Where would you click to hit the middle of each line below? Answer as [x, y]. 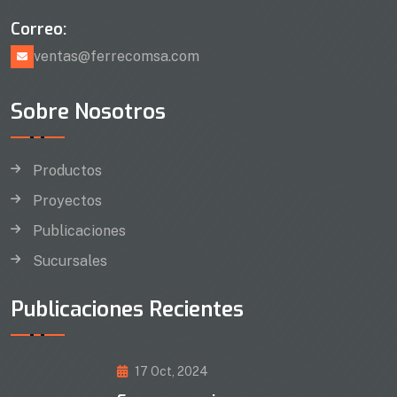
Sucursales [70, 261]
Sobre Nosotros [88, 112]
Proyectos [67, 201]
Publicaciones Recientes [127, 310]
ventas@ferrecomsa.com [117, 56]
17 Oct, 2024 [171, 372]
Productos [67, 171]
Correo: [39, 29]
